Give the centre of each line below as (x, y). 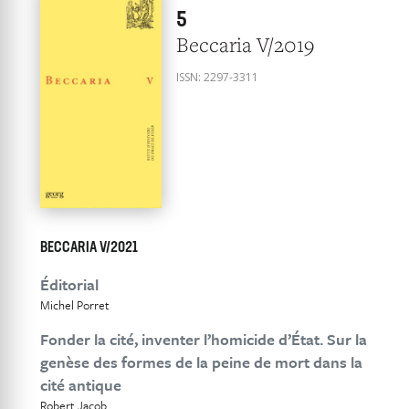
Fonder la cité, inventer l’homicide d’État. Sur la (204, 339)
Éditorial (70, 284)
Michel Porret (75, 304)
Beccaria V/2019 (252, 44)
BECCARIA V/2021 (89, 248)
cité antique (81, 384)
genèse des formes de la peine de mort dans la (202, 362)
